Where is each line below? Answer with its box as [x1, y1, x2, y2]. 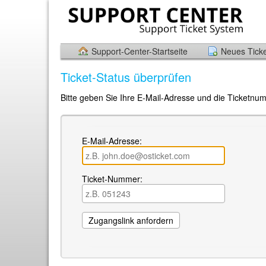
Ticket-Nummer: [82, 173, 142, 185]
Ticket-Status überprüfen [61, 68, 191, 85]
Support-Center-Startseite [91, 45, 188, 57]
